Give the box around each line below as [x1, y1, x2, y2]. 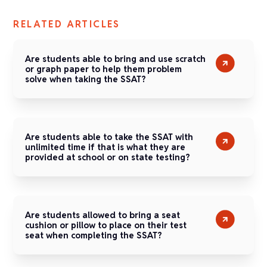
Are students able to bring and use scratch [25, 53, 206, 64]
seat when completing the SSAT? [25, 229, 163, 241]
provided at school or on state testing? [25, 151, 191, 163]
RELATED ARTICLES [13, 18, 120, 30]
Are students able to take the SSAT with [25, 131, 194, 142]
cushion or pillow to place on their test [25, 219, 187, 231]
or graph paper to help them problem [25, 63, 182, 74]
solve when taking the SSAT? [25, 73, 147, 85]
